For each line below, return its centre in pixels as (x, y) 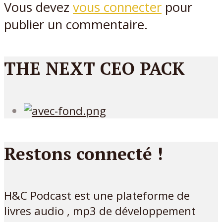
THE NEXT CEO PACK (94, 68)
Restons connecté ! (83, 153)
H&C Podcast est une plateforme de (97, 196)
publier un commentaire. (76, 25)
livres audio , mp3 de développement (100, 211)
